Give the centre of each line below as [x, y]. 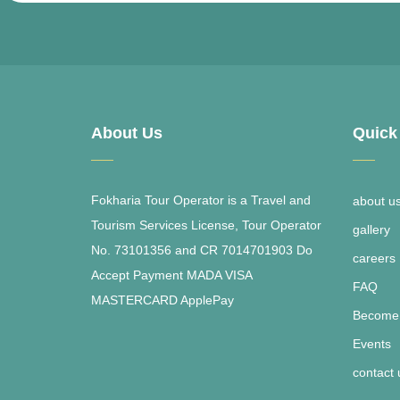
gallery [371, 229]
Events [371, 344]
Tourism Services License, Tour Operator [206, 225]
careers [374, 258]
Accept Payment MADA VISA [171, 275]
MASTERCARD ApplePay [162, 300]
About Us [127, 133]
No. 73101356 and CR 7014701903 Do [202, 250]
